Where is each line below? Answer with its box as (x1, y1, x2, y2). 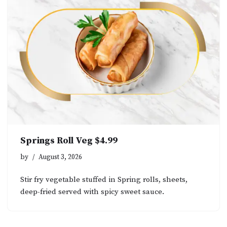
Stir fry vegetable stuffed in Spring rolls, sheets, (20, 175, 187, 185)
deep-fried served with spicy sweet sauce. (20, 187, 164, 197)
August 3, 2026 (39, 153, 82, 162)
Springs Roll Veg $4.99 (20, 135, 118, 147)
